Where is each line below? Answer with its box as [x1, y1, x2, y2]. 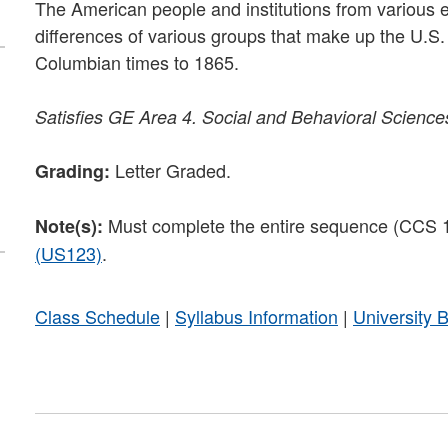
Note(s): [35, 212, 103, 239]
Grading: [35, 157, 110, 184]
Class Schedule [35, 302, 160, 329]
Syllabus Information [175, 302, 338, 329]
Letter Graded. [110, 156, 231, 183]
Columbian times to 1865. [35, 48, 244, 75]
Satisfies [35, 103, 103, 129]
